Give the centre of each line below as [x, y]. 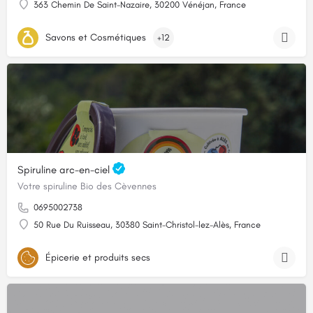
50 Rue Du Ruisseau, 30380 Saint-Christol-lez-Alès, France [147, 225]
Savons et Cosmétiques [96, 37]
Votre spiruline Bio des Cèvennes [87, 187]
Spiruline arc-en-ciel [65, 169]
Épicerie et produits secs [98, 257]
